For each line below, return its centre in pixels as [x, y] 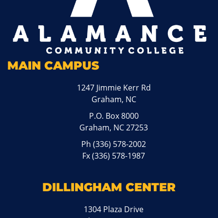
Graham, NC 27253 [114, 128]
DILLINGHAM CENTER [109, 187]
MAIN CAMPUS [53, 66]
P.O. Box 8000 [114, 116]
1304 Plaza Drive [114, 209]
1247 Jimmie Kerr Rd [114, 88]
